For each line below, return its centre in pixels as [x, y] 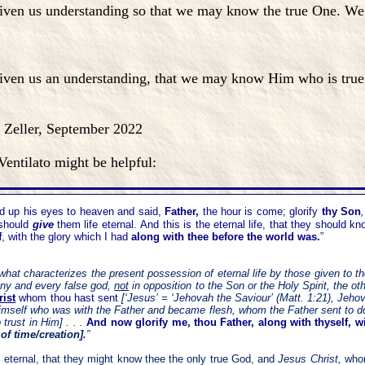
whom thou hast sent [69, 298]
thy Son [341, 211]
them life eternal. [97, 224]
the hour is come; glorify [260, 211]
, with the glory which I [55, 237]
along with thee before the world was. [224, 237]
